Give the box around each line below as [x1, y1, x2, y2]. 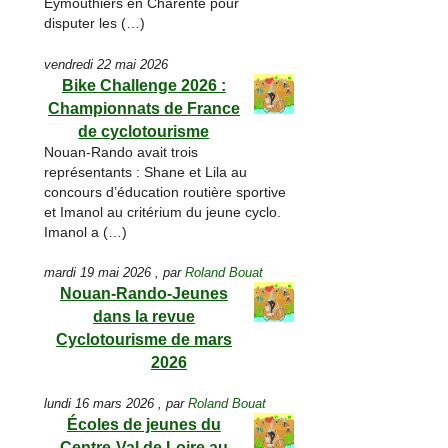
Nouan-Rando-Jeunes [59, 285, 228, 303]
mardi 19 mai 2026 [44, 265, 152, 281]
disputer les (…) [44, 16, 146, 32]
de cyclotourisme [78, 122, 210, 140]
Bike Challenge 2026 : [61, 76, 226, 94]
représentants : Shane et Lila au [44, 164, 248, 180]
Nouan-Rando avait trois [44, 144, 199, 160]
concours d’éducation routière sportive [44, 184, 287, 200]
